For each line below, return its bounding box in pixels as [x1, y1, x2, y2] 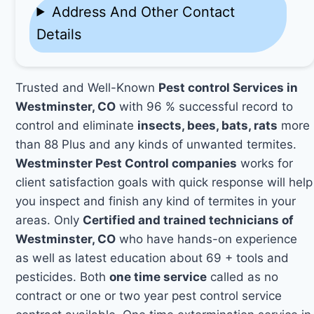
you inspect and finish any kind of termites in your [15, 193, 296, 208]
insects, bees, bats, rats [137, 118, 278, 132]
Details [36, 25, 82, 43]
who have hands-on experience [116, 231, 298, 246]
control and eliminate [15, 118, 138, 132]
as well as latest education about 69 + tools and [15, 250, 289, 265]
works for [237, 156, 294, 170]
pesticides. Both [15, 269, 110, 284]
